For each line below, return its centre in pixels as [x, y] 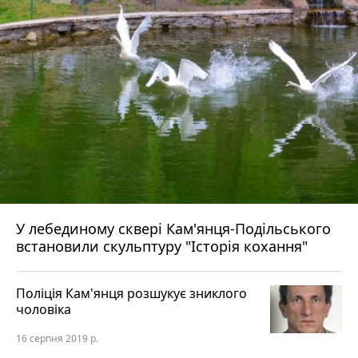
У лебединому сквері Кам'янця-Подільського [22, 229]
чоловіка [44, 309]
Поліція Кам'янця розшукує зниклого [131, 293]
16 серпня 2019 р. [57, 338]
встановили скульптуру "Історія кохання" [162, 246]
